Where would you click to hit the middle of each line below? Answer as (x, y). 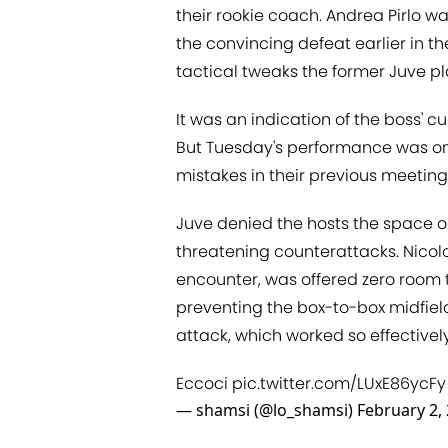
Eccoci (204, 384)
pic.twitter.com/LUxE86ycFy (339, 384)
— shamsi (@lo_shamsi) (266, 410)
